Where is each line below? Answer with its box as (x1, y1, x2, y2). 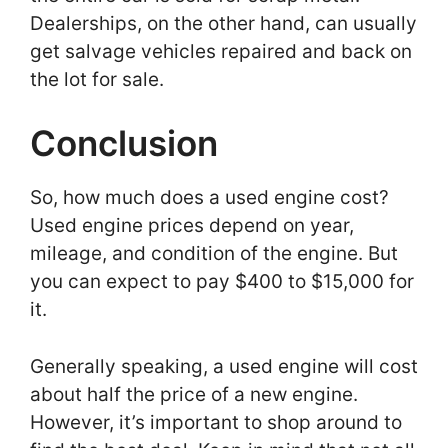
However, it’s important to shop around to (30, 410, 402, 434)
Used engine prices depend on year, (30, 214, 354, 238)
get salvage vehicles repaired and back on (30, 39, 412, 63)
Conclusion (30, 122, 218, 165)
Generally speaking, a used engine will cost (30, 354, 418, 378)
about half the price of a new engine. (30, 382, 358, 406)
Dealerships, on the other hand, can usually (30, 11, 417, 35)
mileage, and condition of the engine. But (30, 242, 398, 266)
